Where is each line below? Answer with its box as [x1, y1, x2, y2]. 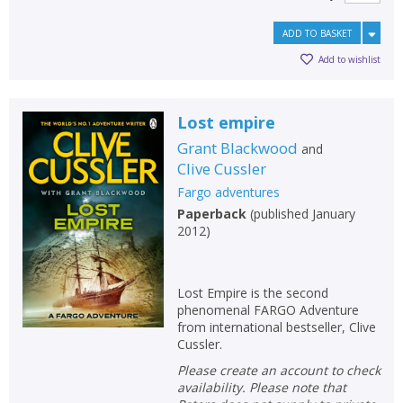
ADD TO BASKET [282, 26, 352, 40]
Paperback [176, 204, 246, 222]
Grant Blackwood [176, 137, 298, 158]
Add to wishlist [318, 53, 381, 67]
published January [253, 204, 355, 222]
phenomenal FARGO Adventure [176, 300, 359, 318]
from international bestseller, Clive [176, 318, 376, 336]
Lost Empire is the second [176, 283, 328, 301]
